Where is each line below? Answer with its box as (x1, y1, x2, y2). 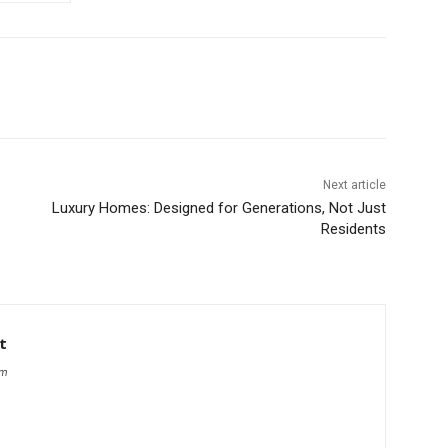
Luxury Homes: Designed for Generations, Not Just (51, 199, 386, 218)
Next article (322, 178, 386, 193)
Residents (320, 220, 386, 239)
